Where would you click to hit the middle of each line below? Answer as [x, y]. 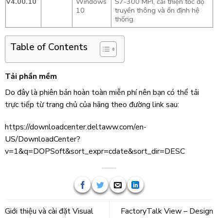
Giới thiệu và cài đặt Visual [49, 211]
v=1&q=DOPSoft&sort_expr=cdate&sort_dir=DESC [95, 151]
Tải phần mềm [31, 76]
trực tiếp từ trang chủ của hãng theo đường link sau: [92, 104]
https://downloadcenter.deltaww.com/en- [75, 127]
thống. [125, 19]
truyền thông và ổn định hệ [157, 10]
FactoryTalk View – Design [167, 211]
